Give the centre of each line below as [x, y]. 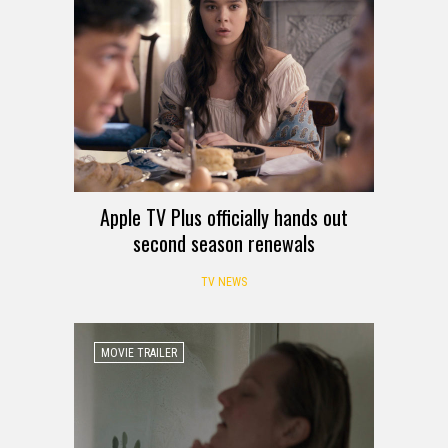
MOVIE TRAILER [139, 352]
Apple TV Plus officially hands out [224, 216]
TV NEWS [224, 281]
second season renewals [224, 242]
